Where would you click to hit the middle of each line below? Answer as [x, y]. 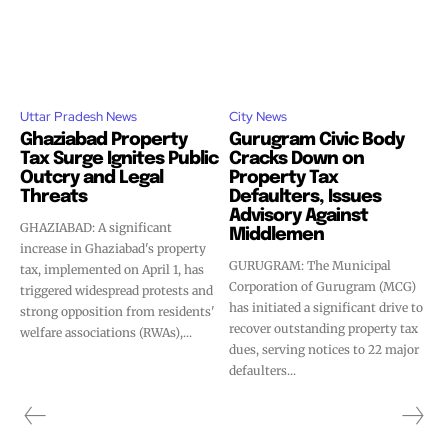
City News [258, 116]
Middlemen [276, 235]
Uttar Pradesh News [78, 116]
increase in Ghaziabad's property [113, 248]
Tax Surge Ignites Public [119, 159]
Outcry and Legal [91, 178]
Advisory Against [298, 216]
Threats [53, 197]
